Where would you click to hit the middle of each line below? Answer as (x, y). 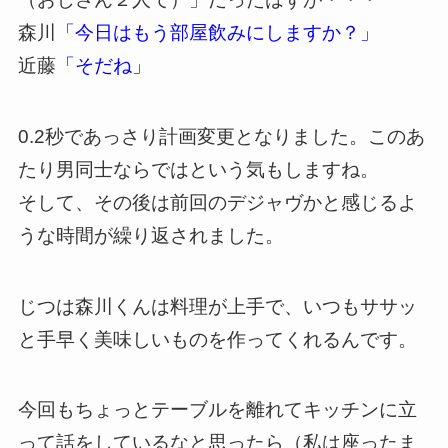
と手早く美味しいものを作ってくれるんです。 (217, 339)
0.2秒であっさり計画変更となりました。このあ (221, 136)
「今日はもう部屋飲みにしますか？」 (217, 33)
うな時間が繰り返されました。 (150, 235)
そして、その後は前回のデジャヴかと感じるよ (217, 202)
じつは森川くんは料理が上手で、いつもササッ (217, 306)
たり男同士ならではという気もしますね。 (198, 169)
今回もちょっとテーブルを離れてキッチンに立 (217, 410)
